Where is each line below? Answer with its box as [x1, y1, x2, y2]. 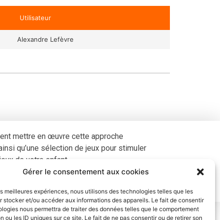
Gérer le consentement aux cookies [23, 167, 149, 176]
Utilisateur [20, 14, 51, 22]
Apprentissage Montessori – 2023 [51, 174, 170, 184]
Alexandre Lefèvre [17, 35, 74, 43]
